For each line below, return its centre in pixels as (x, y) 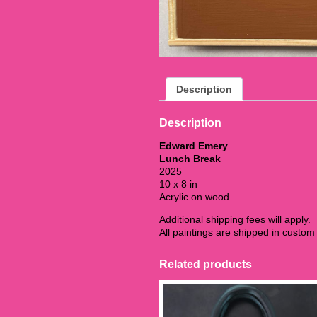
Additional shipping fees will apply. (235, 220)
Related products (206, 265)
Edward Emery (194, 146)
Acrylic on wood (194, 197)
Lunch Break (190, 159)
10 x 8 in (178, 184)
